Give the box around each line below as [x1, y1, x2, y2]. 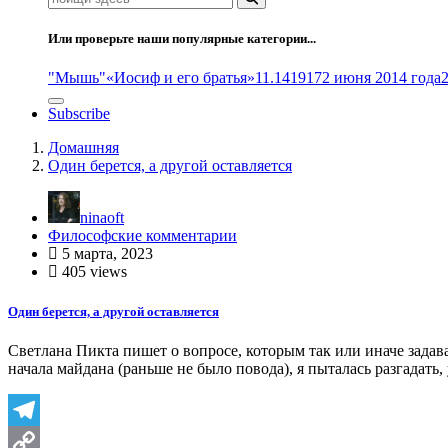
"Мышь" [48, 69, 106, 87]
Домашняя [48, 139, 119, 157]
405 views [58, 263, 127, 281]
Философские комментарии [48, 227, 237, 245]
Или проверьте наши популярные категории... [48, 31, 316, 47]
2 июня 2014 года [322, 69, 441, 87]
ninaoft [80, 209, 124, 227]
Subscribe [48, 105, 110, 123]
